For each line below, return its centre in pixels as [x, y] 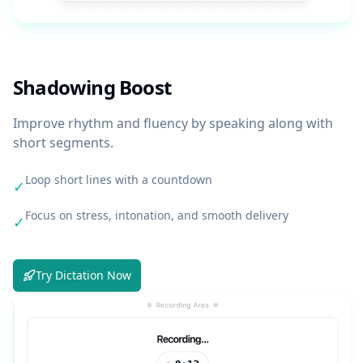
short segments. [63, 143]
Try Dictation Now [83, 275]
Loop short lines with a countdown [119, 180]
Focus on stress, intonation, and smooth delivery [157, 216]
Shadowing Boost [92, 88]
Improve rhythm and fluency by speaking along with [173, 124]
